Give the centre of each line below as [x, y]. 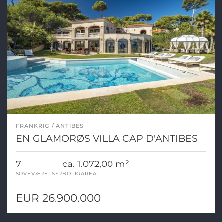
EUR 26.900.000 [58, 198]
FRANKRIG [32, 126]
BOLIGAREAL [81, 174]
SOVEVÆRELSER [39, 174]
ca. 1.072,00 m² [96, 164]
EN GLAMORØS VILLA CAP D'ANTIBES [107, 139]
